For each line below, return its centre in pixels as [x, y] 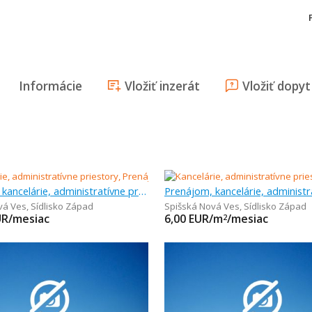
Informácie [50, 86]
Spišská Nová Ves [202, 206]
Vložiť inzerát [162, 86]
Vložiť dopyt [276, 86]
